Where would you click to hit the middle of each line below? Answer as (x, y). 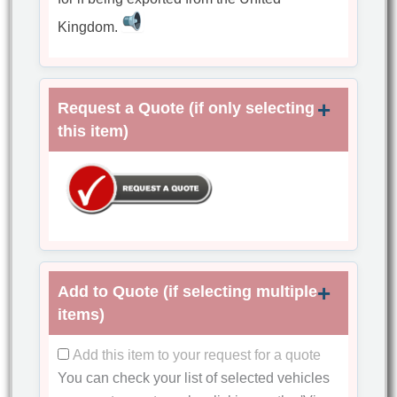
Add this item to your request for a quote (197, 355)
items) (82, 315)
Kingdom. (90, 27)
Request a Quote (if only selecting (187, 109)
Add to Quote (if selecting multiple (188, 292)
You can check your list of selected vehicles (194, 378)
